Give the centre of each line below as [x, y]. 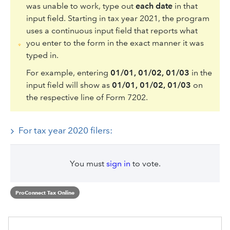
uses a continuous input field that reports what [112, 31]
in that [185, 6]
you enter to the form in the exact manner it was [115, 43]
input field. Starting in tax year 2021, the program [118, 18]
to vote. [145, 164]
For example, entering [68, 73]
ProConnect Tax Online [45, 193]
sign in [118, 164]
